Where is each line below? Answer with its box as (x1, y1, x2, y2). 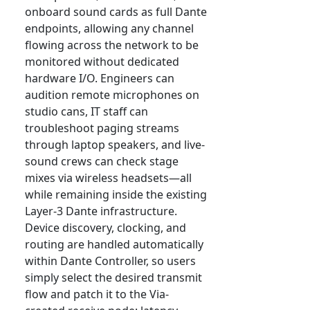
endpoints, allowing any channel (25, 21, 194, 37)
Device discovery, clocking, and (25, 220, 186, 236)
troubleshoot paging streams (25, 120, 179, 136)
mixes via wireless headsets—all (25, 170, 192, 186)
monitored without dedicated (25, 54, 179, 70)
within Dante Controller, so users (25, 253, 196, 269)
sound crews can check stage (25, 154, 179, 170)
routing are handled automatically (25, 237, 203, 253)
